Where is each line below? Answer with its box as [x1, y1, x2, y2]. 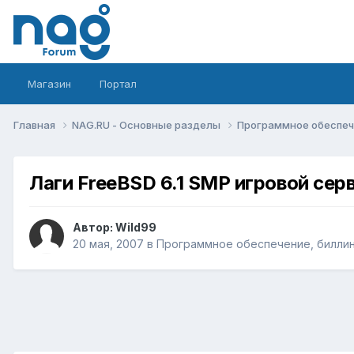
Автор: [73, 220, 115, 235]
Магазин [28, 77, 71, 90]
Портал [100, 77, 137, 90]
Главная [13, 118, 58, 131]
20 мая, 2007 [73, 237, 144, 251]
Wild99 [115, 220, 156, 235]
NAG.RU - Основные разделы [72, 118, 223, 131]
